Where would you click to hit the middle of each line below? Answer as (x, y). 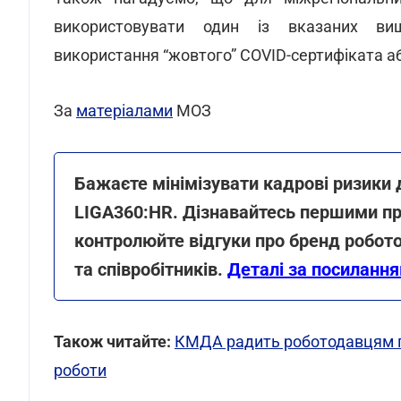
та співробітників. (151, 269)
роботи (80, 370)
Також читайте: (112, 341)
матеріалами (124, 111)
